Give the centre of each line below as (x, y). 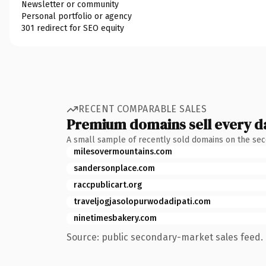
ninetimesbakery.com (115, 218)
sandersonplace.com (114, 168)
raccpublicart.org (108, 185)
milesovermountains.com (123, 151)
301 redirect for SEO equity (73, 28)
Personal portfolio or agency (77, 16)
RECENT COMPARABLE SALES (143, 109)
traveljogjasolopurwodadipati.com (142, 201)
